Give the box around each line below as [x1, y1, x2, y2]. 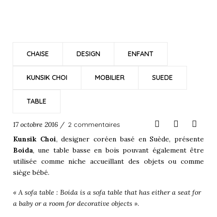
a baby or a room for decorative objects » [13, 199, 138, 208]
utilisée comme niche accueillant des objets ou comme [13, 156, 204, 166]
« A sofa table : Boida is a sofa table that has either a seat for [13, 188, 201, 197]
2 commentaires [67, 120, 120, 129]
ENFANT [127, 49, 154, 58]
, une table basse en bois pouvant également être [32, 145, 204, 155]
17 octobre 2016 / [13, 120, 64, 129]
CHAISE [26, 49, 49, 58]
